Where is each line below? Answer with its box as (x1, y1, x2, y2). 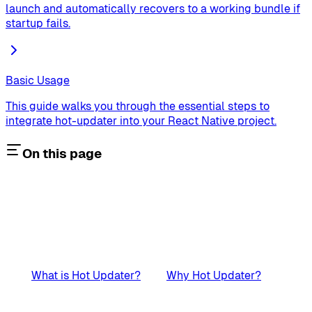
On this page (22, 146, 102, 161)
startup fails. (6, 17, 70, 31)
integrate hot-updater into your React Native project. (6, 114, 276, 128)
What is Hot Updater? (31, 268, 141, 282)
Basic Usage (6, 74, 70, 88)
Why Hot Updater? (166, 268, 261, 282)
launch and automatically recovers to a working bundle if (6, 2, 300, 16)
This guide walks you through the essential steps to (6, 100, 270, 114)
